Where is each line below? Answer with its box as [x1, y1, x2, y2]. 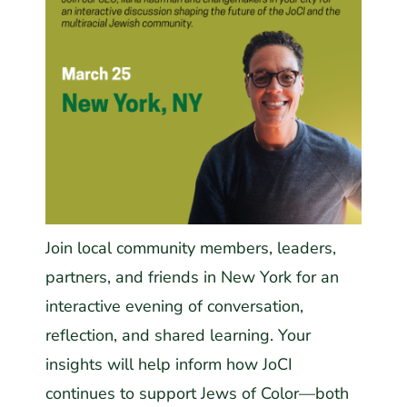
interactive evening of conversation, [45, 294, 303, 317]
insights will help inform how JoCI [45, 352, 293, 375]
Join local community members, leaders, [45, 236, 336, 259]
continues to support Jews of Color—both [45, 382, 349, 404]
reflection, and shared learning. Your [45, 323, 311, 346]
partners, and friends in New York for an [45, 265, 339, 288]
